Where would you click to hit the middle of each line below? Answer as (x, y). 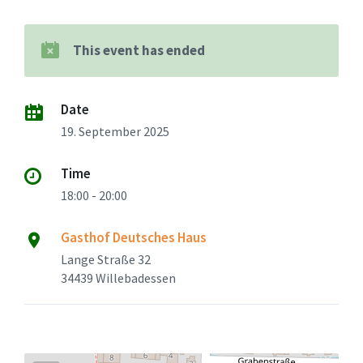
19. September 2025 (115, 131)
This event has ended (139, 50)
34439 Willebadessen (118, 278)
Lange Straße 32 (106, 259)
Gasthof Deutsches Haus (134, 237)
